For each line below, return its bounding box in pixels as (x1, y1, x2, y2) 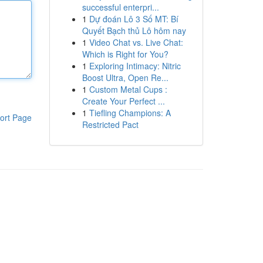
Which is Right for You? (82, 48, 168, 60)
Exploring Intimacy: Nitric (89, 60, 181, 72)
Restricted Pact (82, 119, 139, 130)
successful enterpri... (82, 1, 159, 13)
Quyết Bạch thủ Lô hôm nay (82, 25, 186, 36)
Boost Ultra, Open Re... (82, 72, 168, 83)
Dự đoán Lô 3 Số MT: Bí (89, 13, 178, 25)
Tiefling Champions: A (89, 107, 171, 119)
